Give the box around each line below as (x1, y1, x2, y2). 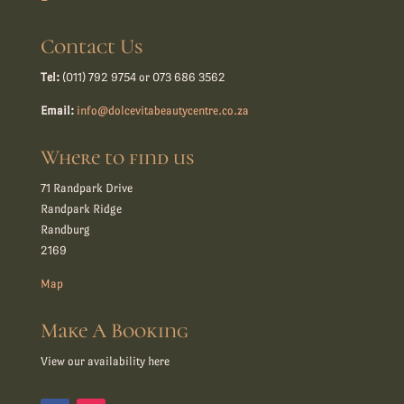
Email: (40, 104, 74, 118)
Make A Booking (40, 318, 188, 344)
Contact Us (40, 34, 142, 60)
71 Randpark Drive (40, 181, 133, 196)
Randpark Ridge (40, 202, 122, 216)
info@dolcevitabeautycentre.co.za (76, 104, 249, 118)
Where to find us (40, 145, 194, 171)
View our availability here (40, 354, 170, 369)
